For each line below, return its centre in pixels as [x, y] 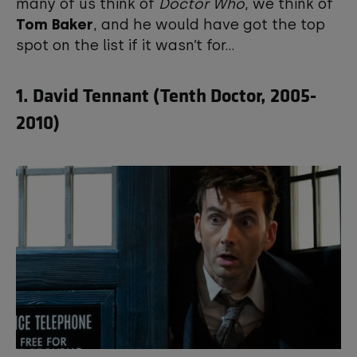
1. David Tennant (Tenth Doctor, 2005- [166, 94]
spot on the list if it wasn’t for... [127, 45]
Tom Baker [55, 25]
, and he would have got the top [209, 25]
